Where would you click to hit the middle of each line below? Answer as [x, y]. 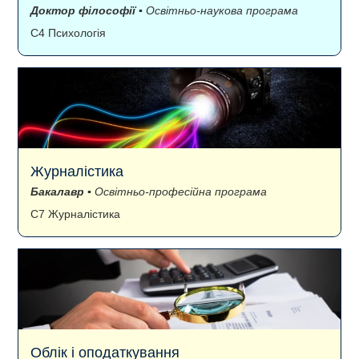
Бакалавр [57, 192]
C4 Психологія [68, 33]
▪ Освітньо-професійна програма [175, 192]
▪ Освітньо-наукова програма [217, 11]
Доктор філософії [83, 11]
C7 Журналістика [75, 214]
